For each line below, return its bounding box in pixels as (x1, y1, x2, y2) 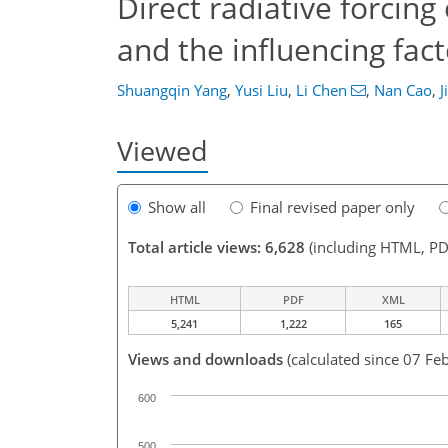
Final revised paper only (250, 197, 415, 218)
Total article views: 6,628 (128, 237, 305, 258)
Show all (148, 197, 206, 218)
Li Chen (296, 80, 347, 100)
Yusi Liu (235, 80, 288, 100)
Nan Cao (373, 80, 432, 100)
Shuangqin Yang (117, 80, 227, 100)
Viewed (117, 132, 208, 169)
